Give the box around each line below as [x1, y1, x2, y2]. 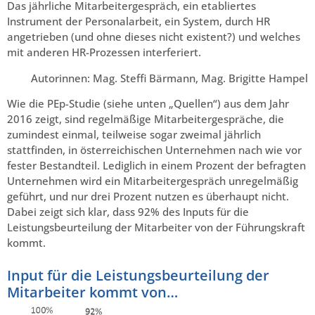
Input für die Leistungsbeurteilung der [7, 266, 269, 285]
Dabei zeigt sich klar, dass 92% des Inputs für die [7, 205, 249, 219]
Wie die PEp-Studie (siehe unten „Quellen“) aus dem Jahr [7, 96, 289, 111]
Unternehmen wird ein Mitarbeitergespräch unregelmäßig [7, 174, 298, 188]
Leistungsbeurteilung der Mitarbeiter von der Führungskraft [7, 220, 305, 235]
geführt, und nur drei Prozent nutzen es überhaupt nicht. [7, 189, 289, 204]
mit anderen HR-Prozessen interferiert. [7, 45, 201, 60]
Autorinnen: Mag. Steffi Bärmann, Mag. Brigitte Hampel [31, 70, 308, 85]
